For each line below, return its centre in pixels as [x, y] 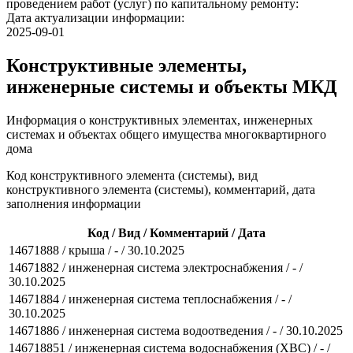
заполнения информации [74, 203]
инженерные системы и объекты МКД [172, 86]
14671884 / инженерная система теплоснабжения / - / [150, 299]
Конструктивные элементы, [126, 65]
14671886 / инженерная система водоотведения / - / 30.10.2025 [176, 330]
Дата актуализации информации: [95, 17]
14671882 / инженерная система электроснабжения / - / [156, 267]
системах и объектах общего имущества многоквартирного [166, 134]
